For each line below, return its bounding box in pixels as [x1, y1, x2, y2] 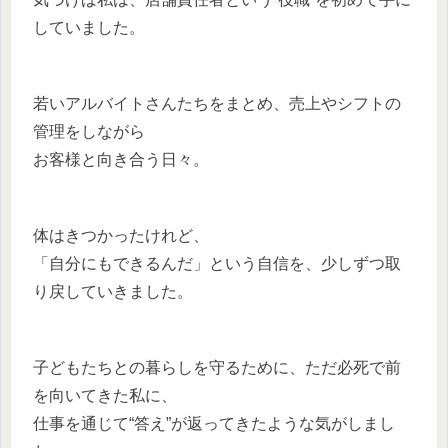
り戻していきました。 [33, 282, 193, 300]
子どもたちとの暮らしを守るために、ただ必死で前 [33, 358, 401, 376]
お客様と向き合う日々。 [33, 150, 209, 168]
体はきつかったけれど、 [33, 226, 209, 244]
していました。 [33, 18, 145, 36]
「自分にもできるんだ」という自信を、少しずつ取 [33, 254, 401, 272]
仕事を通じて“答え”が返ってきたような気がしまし [33, 414, 395, 432]
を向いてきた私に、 [33, 386, 177, 404]
